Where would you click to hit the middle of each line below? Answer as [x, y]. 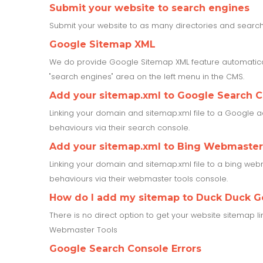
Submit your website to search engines [149, 8]
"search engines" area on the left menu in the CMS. [147, 76]
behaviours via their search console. [119, 127]
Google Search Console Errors [125, 248]
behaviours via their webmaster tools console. [139, 178]
